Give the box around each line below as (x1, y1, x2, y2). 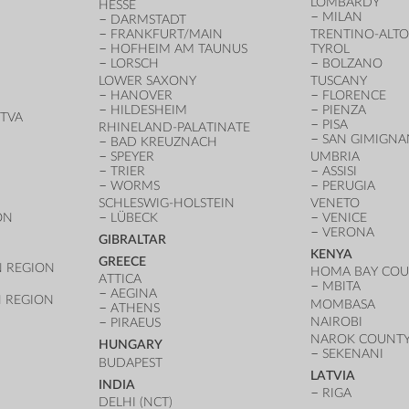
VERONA (321, 225, 374, 240)
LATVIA (310, 369, 356, 383)
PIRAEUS (110, 316, 161, 330)
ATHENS (110, 301, 160, 316)
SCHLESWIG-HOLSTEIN (98, 196, 235, 211)
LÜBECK (110, 211, 158, 225)
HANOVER (110, 88, 173, 102)
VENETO (310, 196, 361, 211)
